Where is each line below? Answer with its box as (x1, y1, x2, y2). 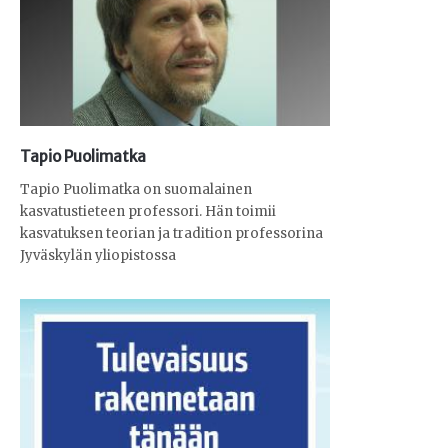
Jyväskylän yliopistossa (20, 246, 176, 264)
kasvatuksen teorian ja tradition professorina (20, 224, 323, 242)
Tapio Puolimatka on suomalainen (20, 180, 252, 198)
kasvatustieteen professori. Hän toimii (20, 202, 276, 220)
